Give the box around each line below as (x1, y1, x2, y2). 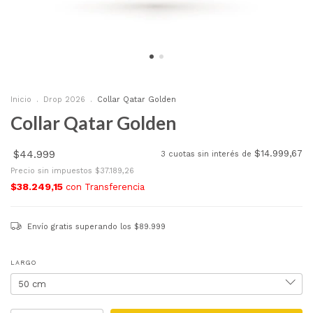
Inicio (10, 95, 31, 104)
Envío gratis (27, 222, 76, 231)
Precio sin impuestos (10, 166, 95, 175)
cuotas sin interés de (168, 150, 254, 159)
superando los (75, 222, 135, 231)
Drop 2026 (43, 95, 85, 104)
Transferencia (85, 182, 145, 192)
